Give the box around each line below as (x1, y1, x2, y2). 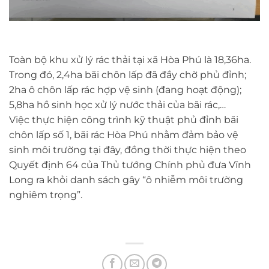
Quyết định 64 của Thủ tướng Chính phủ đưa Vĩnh (9, 159, 251, 171)
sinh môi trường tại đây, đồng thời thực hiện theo (9, 144, 246, 156)
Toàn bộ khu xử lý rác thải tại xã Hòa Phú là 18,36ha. (9, 54, 251, 66)
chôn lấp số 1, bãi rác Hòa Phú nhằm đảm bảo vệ (9, 129, 238, 141)
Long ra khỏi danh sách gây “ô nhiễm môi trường (9, 174, 243, 186)
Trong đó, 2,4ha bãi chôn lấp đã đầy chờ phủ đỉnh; (9, 69, 246, 81)
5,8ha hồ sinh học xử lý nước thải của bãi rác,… (9, 99, 226, 111)
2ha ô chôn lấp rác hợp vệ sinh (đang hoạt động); (9, 84, 241, 96)
